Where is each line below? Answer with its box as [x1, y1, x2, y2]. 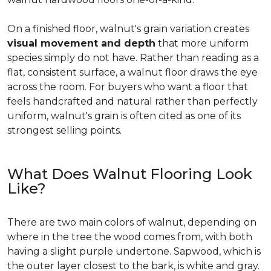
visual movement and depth [7, 38, 155, 49]
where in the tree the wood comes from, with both [7, 231, 252, 243]
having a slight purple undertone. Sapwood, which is [7, 246, 261, 257]
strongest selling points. [7, 125, 122, 136]
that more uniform [155, 38, 249, 49]
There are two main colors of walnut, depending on [7, 217, 256, 228]
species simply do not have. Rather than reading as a [7, 52, 259, 64]
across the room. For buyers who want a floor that [7, 81, 248, 93]
